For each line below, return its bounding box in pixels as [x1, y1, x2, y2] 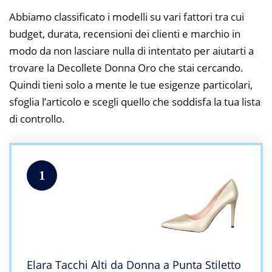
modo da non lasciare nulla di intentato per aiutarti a [9, 43, 254, 58]
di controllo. [9, 111, 65, 126]
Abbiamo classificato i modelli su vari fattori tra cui [9, 9, 244, 24]
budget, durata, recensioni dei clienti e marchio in [9, 26, 240, 41]
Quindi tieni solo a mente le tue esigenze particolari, [9, 77, 253, 92]
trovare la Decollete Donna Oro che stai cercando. [9, 60, 243, 75]
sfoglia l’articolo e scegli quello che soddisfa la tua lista [9, 94, 260, 109]
